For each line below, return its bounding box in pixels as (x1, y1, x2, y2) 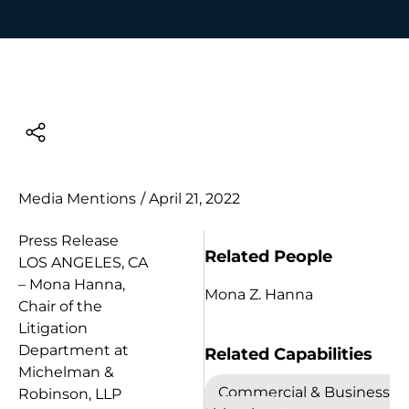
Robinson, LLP (18, 385, 121, 403)
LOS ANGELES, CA (18, 254, 148, 271)
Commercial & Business (218, 383, 390, 401)
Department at (18, 341, 129, 359)
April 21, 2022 (149, 190, 240, 207)
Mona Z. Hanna (204, 285, 313, 303)
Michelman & (18, 363, 114, 381)
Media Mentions (18, 190, 136, 207)
